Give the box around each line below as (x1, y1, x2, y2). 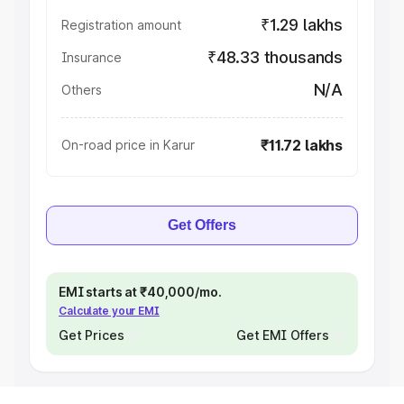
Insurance (61, 50, 122, 65)
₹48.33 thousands (207, 48, 343, 67)
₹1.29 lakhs (260, 15, 343, 34)
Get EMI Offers (235, 327, 329, 343)
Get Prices (59, 327, 124, 343)
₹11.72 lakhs (261, 136, 343, 154)
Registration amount (61, 17, 181, 32)
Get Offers (168, 217, 236, 233)
